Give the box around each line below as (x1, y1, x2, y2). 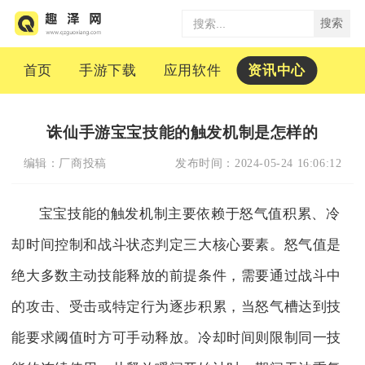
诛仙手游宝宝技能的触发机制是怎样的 (46, 121, 319, 142)
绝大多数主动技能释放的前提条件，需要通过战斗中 (11, 268, 342, 284)
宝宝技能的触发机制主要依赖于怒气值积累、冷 (38, 206, 341, 222)
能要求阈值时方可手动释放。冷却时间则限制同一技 (11, 330, 342, 346)
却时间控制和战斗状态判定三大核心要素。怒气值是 (11, 237, 342, 253)
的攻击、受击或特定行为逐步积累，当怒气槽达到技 (11, 299, 342, 315)
